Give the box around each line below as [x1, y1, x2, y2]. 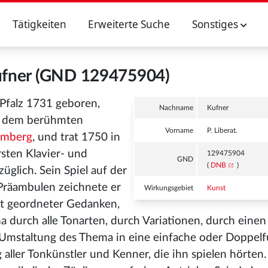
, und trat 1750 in [32, 132, 120, 143]
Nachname [159, 104, 194, 111]
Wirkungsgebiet [144, 184, 194, 191]
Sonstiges [191, 17, 240, 31]
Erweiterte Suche [88, 17, 170, 31]
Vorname [165, 127, 194, 134]
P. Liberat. [207, 127, 238, 134]
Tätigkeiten [12, 17, 66, 31]
